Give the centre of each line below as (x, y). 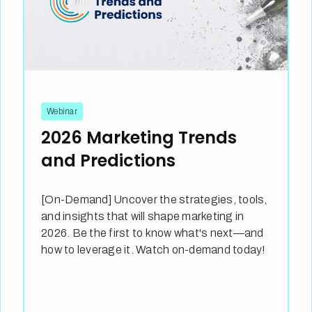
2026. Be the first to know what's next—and (153, 233)
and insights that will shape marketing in (143, 217)
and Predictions (109, 161)
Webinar (62, 112)
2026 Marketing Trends (139, 138)
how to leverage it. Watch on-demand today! (154, 250)
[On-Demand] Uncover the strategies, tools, (154, 200)
